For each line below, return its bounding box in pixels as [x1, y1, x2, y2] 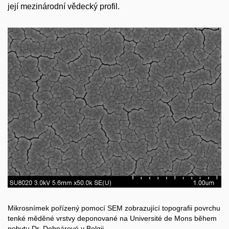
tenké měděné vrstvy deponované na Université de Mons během [8, 214, 217, 223]
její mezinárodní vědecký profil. [8, 2, 120, 11]
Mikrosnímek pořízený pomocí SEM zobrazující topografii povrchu [8, 204, 220, 213]
